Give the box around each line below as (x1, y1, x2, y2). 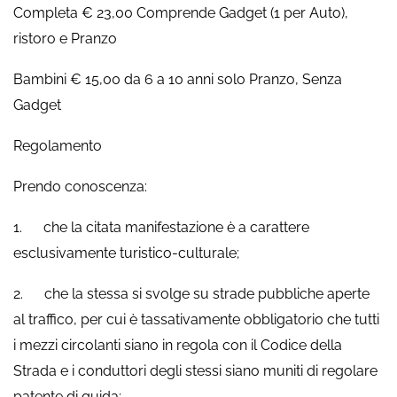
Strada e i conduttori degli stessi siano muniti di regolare (13, 362, 378, 379)
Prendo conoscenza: (13, 177, 147, 195)
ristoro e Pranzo (13, 29, 117, 47)
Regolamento (13, 136, 102, 154)
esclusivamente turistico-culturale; (13, 244, 239, 261)
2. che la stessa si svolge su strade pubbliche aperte (13, 284, 370, 302)
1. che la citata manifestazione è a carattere (13, 218, 309, 236)
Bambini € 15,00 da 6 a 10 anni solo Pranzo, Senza (13, 70, 342, 88)
